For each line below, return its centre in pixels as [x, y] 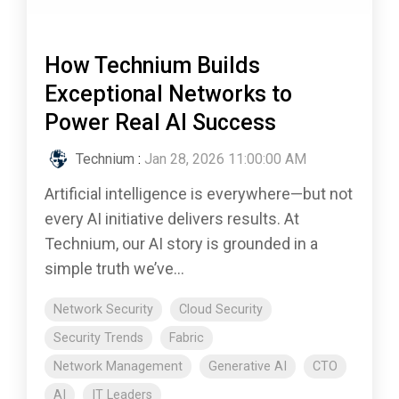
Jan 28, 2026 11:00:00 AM [225, 159]
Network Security [103, 310]
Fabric [187, 338]
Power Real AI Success [160, 123]
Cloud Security [221, 310]
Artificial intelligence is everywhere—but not [199, 194]
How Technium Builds [152, 66]
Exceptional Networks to [168, 94]
